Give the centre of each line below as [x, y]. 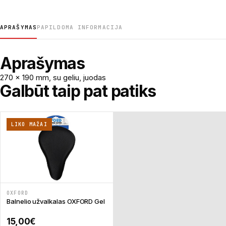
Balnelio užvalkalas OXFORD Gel [56, 201]
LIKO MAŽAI [29, 125]
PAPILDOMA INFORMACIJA [80, 27]
